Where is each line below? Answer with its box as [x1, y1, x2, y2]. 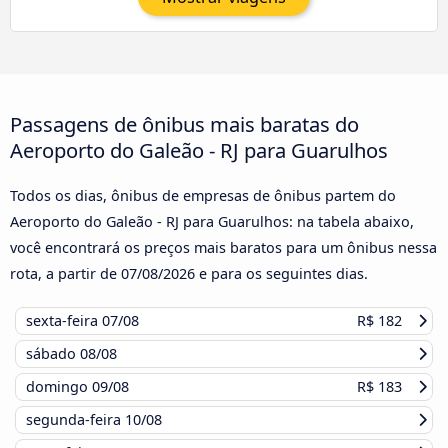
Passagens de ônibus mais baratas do [10, 110, 359, 138]
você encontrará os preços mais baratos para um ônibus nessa [10, 238, 437, 257]
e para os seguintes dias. [195, 264, 368, 283]
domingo [26, 377, 92, 396]
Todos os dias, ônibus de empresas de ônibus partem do [10, 186, 396, 205]
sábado [26, 344, 80, 363]
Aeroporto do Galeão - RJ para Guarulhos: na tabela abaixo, [10, 212, 414, 231]
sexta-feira [26, 311, 102, 330]
